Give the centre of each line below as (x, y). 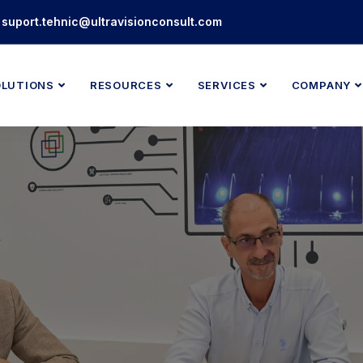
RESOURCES (126, 85)
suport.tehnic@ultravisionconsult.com (112, 21)
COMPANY (321, 85)
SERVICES (226, 85)
